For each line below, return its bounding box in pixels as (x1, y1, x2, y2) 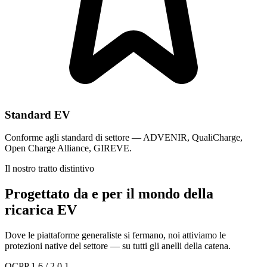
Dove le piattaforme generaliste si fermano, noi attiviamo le (5, 230, 226, 241)
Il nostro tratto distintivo (5, 163, 94, 174)
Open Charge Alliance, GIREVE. (5, 143, 132, 154)
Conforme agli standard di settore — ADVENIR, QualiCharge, (5, 132, 243, 143)
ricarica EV (5, 202, 77, 218)
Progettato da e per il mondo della (5, 186, 213, 202)
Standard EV (5, 108, 70, 121)
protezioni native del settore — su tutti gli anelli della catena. (5, 241, 231, 252)
